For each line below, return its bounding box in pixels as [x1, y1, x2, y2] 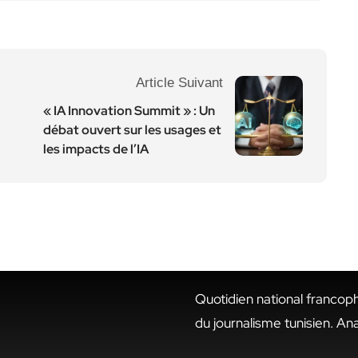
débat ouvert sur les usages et [43, 121, 221, 138]
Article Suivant [136, 75, 223, 90]
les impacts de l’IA [43, 141, 149, 157]
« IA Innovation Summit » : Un [43, 102, 215, 119]
